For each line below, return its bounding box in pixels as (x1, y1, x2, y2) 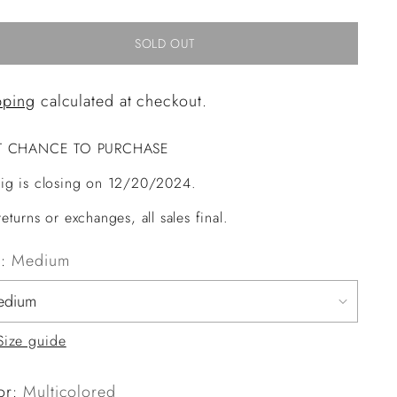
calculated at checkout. (35, 89, 207, 113)
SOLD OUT (134, 34, 195, 52)
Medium (12, 248, 70, 272)
